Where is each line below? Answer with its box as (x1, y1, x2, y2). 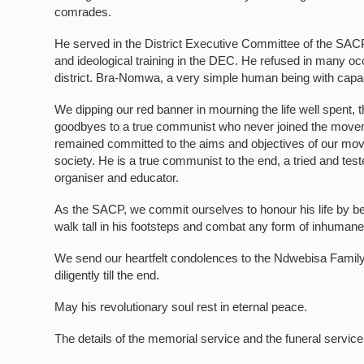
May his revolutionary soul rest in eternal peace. (54, 300, 308, 314)
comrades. (54, 5, 112, 19)
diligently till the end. (54, 268, 160, 282)
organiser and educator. (54, 171, 180, 184)
